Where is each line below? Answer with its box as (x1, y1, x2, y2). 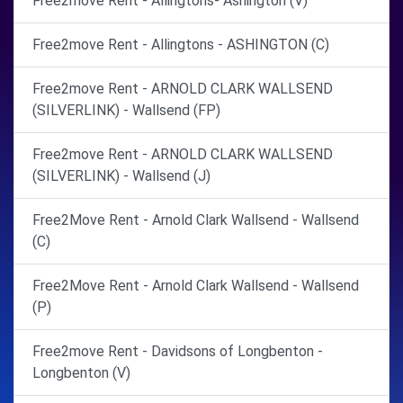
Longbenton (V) (32, 363, 130, 381)
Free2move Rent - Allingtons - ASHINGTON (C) (32, 35, 329, 53)
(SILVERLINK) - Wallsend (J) (32, 166, 210, 184)
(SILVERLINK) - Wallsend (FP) (32, 101, 220, 119)
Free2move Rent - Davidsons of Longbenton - (32, 342, 323, 360)
